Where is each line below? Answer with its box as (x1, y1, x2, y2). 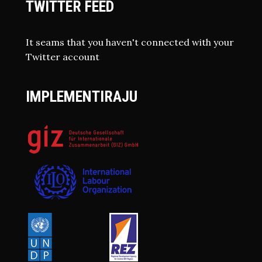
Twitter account (26, 51, 99, 63)
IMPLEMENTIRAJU (26, 88, 137, 106)
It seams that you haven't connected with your (26, 36, 234, 49)
